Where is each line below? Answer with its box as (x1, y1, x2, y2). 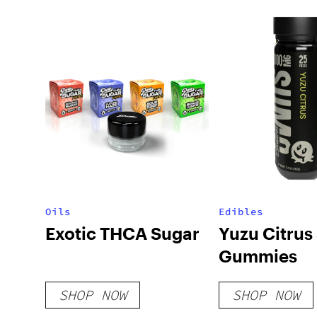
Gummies (218, 246, 297, 266)
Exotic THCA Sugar (45, 223, 200, 243)
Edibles (218, 205, 263, 218)
